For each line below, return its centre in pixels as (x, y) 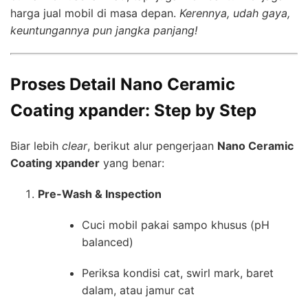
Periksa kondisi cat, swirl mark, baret (178, 273)
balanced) (108, 242)
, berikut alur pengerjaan (152, 146)
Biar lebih (36, 146)
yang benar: (132, 163)
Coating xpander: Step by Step (133, 111)
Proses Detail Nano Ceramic (123, 85)
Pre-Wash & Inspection (100, 194)
